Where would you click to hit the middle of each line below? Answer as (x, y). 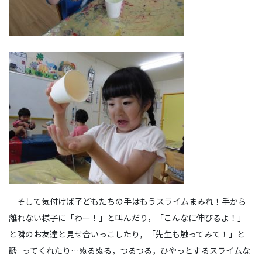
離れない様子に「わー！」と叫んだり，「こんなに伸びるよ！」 (127, 218)
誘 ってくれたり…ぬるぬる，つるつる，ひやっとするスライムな (130, 250)
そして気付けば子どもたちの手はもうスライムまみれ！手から (127, 201)
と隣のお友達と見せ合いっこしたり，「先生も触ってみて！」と (127, 234)
